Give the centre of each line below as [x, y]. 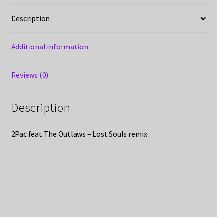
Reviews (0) [30, 75]
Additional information [49, 47]
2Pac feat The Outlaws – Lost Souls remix [79, 133]
